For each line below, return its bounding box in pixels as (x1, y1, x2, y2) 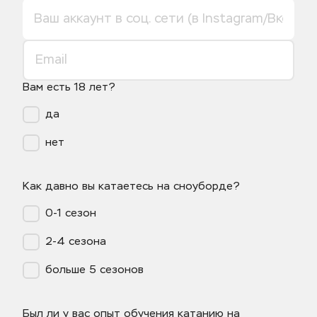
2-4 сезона (45, 236, 106, 247)
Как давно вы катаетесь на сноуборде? (23, 181, 240, 192)
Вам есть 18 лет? (23, 82, 115, 93)
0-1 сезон (45, 208, 96, 219)
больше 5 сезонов (45, 265, 144, 275)
